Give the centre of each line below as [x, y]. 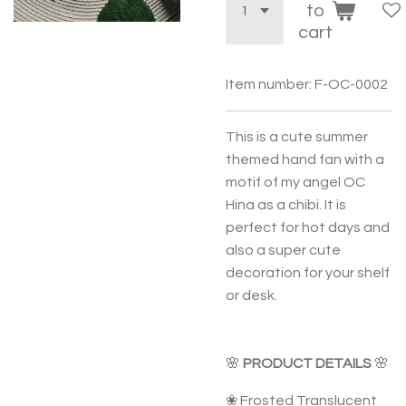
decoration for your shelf [308, 273]
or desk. [251, 295]
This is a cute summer [297, 137]
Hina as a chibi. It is [286, 205]
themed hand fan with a [305, 159]
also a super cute [283, 250]
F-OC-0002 [351, 84]
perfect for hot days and [308, 227]
